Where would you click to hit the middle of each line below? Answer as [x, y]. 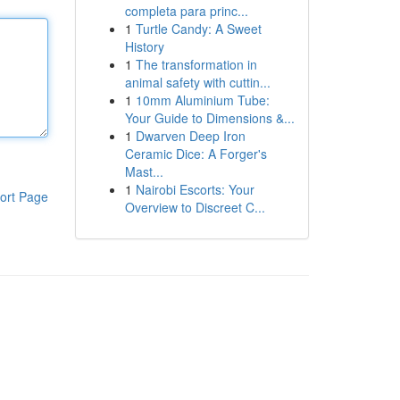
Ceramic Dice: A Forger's [196, 154]
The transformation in [196, 64]
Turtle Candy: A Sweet [198, 29]
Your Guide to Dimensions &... [209, 118]
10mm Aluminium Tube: [202, 100]
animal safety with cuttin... [197, 82]
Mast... [144, 171]
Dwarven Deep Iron [190, 136]
